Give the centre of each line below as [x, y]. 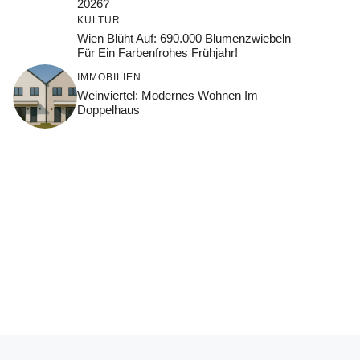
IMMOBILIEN [109, 77]
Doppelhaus [108, 109]
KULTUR [99, 20]
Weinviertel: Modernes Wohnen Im [168, 95]
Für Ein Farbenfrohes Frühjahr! [157, 53]
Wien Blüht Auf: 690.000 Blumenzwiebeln [184, 38]
